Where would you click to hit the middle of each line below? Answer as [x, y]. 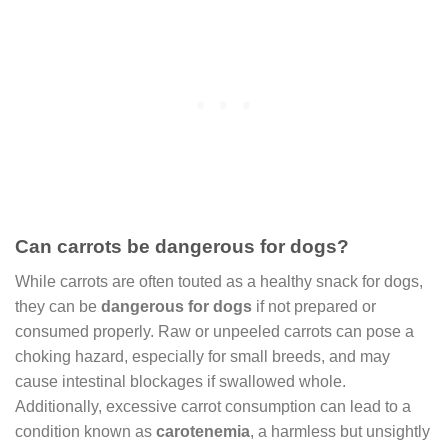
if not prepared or [314, 306]
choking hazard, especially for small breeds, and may [202, 356]
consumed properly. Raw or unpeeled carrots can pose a [214, 331]
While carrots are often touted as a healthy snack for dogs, [219, 281]
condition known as [85, 431]
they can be [58, 306]
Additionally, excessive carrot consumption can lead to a [213, 406]
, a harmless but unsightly [340, 431]
